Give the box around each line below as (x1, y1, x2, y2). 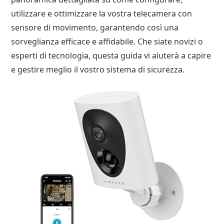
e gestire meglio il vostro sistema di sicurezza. (11, 64, 185, 75)
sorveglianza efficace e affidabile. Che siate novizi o (11, 36, 203, 47)
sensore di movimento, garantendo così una (11, 22, 179, 33)
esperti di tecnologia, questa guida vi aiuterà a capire (11, 50, 211, 61)
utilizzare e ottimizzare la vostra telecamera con (11, 8, 192, 19)
